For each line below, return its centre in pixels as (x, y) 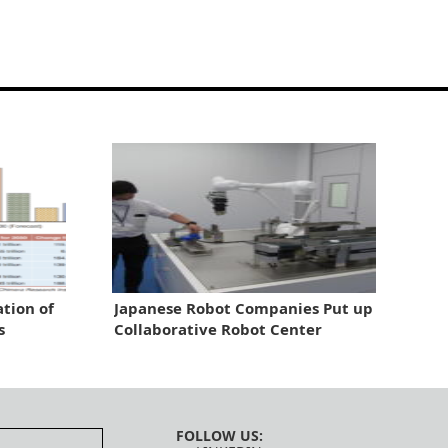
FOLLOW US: (219, 435)
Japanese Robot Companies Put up (243, 307)
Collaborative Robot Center (217, 328)
